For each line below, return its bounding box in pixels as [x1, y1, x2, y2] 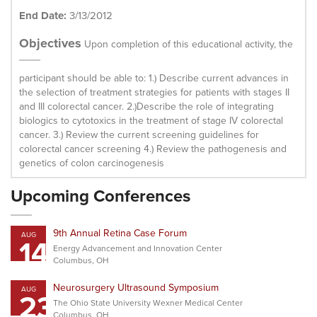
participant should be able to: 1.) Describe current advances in [19, 71, 289, 85]
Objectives [19, 34, 81, 52]
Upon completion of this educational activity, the [81, 37, 293, 51]
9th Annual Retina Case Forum [53, 226, 187, 240]
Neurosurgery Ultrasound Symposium [53, 280, 219, 294]
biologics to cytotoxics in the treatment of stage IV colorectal [19, 113, 283, 127]
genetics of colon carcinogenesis [19, 156, 164, 170]
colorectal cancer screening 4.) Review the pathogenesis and [19, 142, 287, 156]
